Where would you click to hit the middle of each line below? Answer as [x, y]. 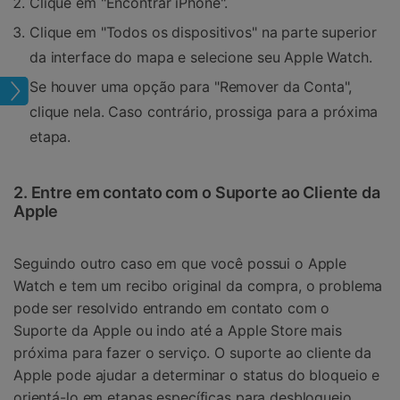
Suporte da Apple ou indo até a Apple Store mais [178, 331]
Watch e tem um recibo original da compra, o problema [198, 286]
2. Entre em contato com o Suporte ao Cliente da [197, 192]
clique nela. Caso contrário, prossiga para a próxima [204, 111]
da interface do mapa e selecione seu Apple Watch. [201, 57]
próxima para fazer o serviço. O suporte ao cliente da [193, 353]
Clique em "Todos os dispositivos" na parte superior [203, 32]
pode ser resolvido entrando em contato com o [172, 308]
